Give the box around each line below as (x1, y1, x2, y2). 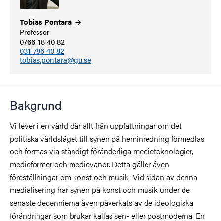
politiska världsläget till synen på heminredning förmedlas (10, 133, 204, 145)
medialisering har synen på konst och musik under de (10, 184, 190, 196)
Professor (20, 26, 49, 37)
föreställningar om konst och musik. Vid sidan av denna (10, 171, 197, 183)
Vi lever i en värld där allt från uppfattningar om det (10, 120, 182, 132)
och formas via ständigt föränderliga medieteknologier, (10, 146, 193, 157)
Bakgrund (10, 96, 62, 113)
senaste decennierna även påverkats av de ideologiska (10, 197, 193, 209)
